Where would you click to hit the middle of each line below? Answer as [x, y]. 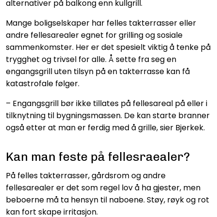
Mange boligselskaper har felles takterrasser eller [101, 23]
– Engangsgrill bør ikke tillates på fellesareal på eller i [107, 103]
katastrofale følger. [43, 83]
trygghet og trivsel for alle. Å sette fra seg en [91, 59]
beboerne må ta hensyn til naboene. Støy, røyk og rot [108, 200]
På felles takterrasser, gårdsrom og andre [86, 175]
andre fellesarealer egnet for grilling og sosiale [94, 35]
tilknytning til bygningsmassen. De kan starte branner [108, 115]
